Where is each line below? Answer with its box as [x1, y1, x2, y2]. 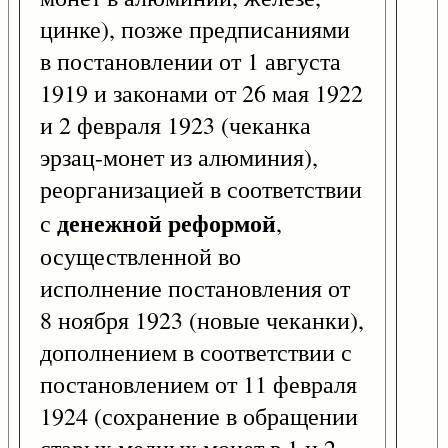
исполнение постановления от [40, 272, 350, 305]
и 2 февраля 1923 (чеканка [40, 109, 311, 142]
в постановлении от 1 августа [40, 45, 341, 78]
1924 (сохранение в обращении [40, 400, 358, 433]
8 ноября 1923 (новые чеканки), [40, 304, 364, 337]
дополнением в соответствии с [40, 336, 352, 369]
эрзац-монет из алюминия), [40, 141, 318, 174]
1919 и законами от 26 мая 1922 [40, 77, 363, 110]
